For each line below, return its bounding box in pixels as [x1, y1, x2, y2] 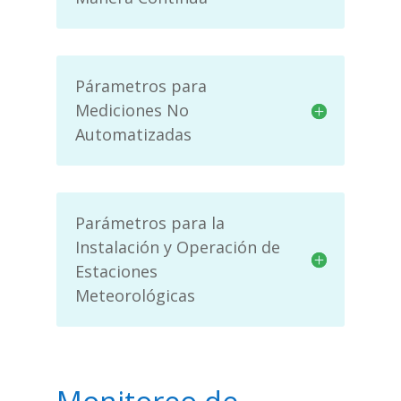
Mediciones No [74, 99, 189, 121]
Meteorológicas [74, 285, 195, 306]
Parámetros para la [74, 212, 225, 234]
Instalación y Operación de [74, 236, 280, 258]
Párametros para [74, 75, 207, 97]
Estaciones [74, 260, 158, 282]
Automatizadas [74, 124, 192, 145]
